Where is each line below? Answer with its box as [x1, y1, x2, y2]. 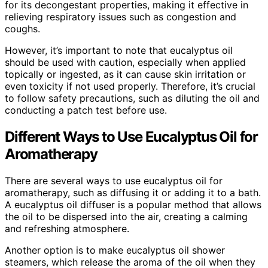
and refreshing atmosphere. [5, 222, 129, 234]
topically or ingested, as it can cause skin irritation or [5, 68, 246, 80]
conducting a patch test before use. [5, 103, 167, 116]
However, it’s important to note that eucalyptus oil [5, 44, 233, 56]
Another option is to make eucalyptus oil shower [5, 243, 225, 256]
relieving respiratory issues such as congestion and [5, 10, 236, 23]
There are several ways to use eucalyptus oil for [5, 174, 223, 187]
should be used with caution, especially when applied [5, 56, 246, 68]
